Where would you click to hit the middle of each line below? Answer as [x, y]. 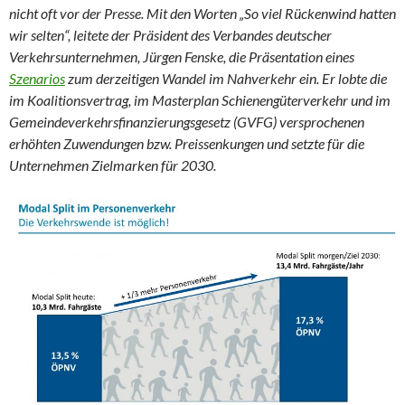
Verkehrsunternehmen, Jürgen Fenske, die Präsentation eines [182, 57]
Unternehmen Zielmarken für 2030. [113, 165]
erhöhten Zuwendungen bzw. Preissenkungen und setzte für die [187, 144]
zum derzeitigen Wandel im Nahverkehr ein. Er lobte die [226, 79]
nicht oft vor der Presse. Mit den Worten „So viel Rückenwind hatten [202, 14]
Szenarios [37, 79]
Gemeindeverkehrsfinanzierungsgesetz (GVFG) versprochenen [187, 122]
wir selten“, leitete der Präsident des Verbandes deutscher [170, 35]
